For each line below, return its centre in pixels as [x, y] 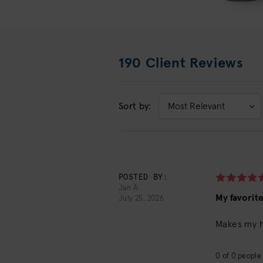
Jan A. [129, 188]
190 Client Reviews [181, 63]
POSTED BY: [143, 178]
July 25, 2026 [141, 199]
